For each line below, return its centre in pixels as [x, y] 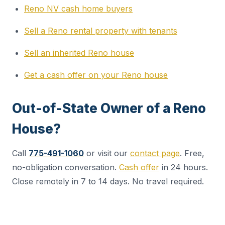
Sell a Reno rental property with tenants [101, 31]
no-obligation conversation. [66, 167]
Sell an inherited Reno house [79, 53]
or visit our [107, 153]
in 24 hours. [184, 167]
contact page [155, 153]
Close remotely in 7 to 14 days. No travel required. [108, 182]
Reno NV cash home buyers [78, 9]
